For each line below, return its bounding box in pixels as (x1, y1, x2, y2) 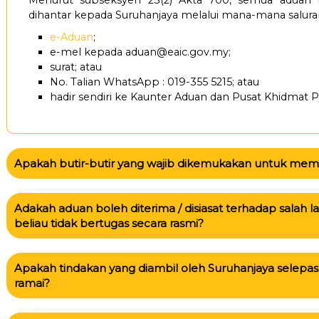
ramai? (14, 276, 50, 290)
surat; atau (50, 61, 102, 73)
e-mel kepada (50, 46, 125, 58)
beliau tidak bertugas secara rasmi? (14, 216, 204, 230)
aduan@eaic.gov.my (125, 46, 229, 58)
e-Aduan (50, 31, 93, 43)
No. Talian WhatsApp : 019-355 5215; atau (50, 75, 259, 88)
